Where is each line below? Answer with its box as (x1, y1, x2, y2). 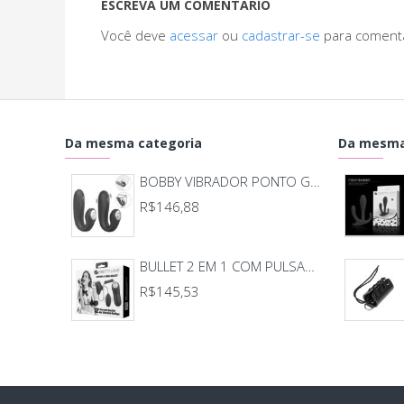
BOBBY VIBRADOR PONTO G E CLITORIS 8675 (309, 172, 320, 190)
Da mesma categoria (65, 134, 202, 151)
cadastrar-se (242, 26, 320, 44)
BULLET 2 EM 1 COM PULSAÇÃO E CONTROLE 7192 (304, 256, 315, 275)
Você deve (101, 26, 170, 44)
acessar (170, 26, 218, 44)
